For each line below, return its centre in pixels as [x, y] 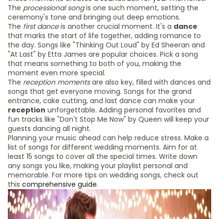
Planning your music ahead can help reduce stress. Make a [108, 138]
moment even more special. [57, 73]
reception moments [56, 82]
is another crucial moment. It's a [116, 26]
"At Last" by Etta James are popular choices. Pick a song [103, 54]
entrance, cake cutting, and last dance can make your [101, 101]
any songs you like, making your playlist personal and [98, 166]
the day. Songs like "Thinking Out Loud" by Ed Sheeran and [106, 45]
